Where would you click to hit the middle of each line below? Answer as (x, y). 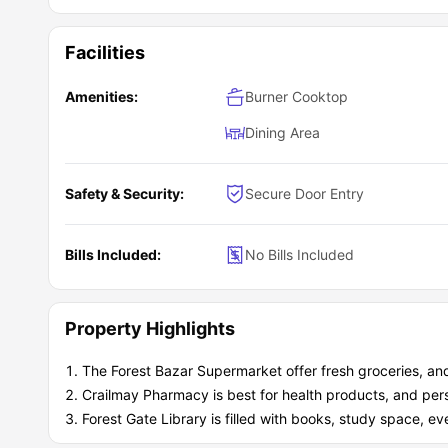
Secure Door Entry (304, 193)
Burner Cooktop (296, 96)
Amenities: (101, 96)
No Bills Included (299, 254)
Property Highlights (150, 328)
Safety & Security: (124, 193)
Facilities (105, 52)
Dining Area (282, 132)
